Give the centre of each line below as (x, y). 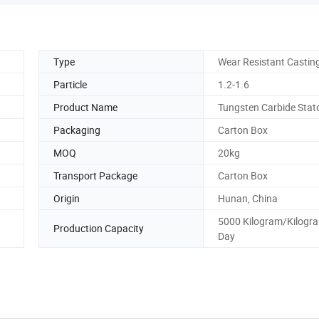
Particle (70, 84)
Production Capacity (99, 229)
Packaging (77, 130)
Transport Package (95, 175)
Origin (67, 198)
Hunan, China (248, 198)
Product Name (85, 107)
